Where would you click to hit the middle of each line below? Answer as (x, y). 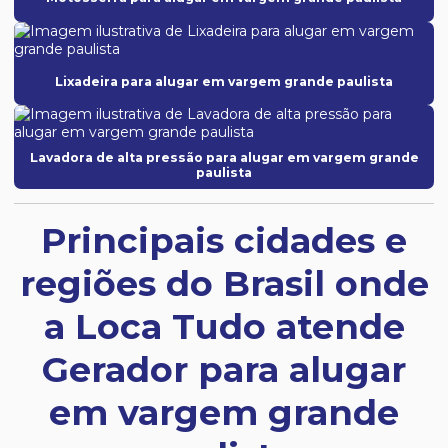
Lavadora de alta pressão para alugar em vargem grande (224, 158)
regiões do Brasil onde (224, 284)
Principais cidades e (224, 241)
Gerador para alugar (224, 370)
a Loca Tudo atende (224, 327)
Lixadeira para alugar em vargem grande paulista (224, 81)
